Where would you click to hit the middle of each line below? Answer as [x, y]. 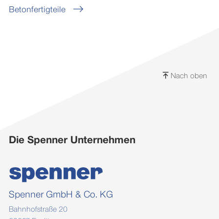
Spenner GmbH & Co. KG [61, 194]
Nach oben [188, 76]
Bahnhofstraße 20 [38, 209]
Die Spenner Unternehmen [72, 139]
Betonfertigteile [37, 9]
